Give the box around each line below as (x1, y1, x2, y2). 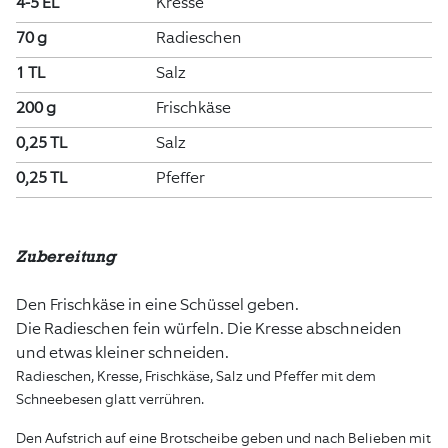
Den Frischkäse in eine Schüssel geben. (16, 293, 299, 315)
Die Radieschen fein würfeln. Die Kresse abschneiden (16, 317, 402, 339)
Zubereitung (16, 247, 116, 266)
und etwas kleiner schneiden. (16, 341, 229, 363)
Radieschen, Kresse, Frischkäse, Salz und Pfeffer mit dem (16, 366, 376, 386)
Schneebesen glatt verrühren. (16, 389, 204, 409)
